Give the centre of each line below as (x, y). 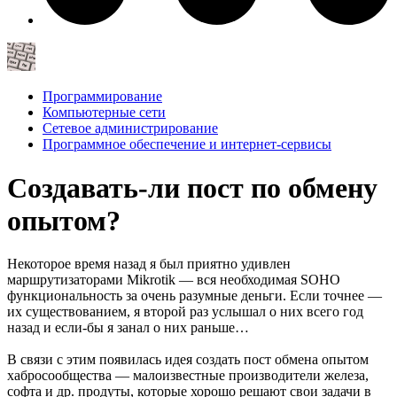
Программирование (102, 97)
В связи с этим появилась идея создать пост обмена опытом (188, 359)
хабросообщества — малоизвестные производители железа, (188, 375)
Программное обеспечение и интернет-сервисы (187, 144)
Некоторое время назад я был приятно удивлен (149, 263)
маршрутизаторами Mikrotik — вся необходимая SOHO (174, 279)
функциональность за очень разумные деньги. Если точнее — (195, 295)
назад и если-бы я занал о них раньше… (128, 327)
